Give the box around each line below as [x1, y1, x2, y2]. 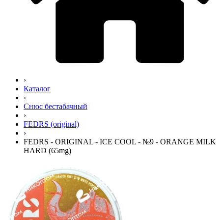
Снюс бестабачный [24, 102, 87, 111]
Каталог [24, 84, 51, 93]
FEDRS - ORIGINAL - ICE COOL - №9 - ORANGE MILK [24, 137, 216, 146]
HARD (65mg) [24, 146, 71, 155]
